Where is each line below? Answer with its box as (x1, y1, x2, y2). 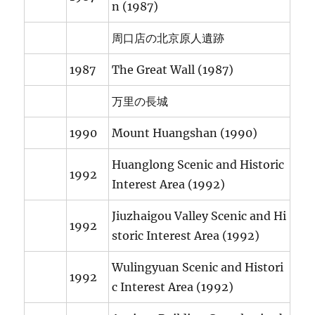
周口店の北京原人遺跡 (112, 31, 225, 46)
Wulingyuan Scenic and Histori (112, 260, 284, 275)
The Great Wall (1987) (112, 63, 234, 77)
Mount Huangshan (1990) (112, 126, 258, 141)
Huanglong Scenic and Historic (112, 157, 285, 172)
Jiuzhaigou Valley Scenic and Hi (112, 209, 287, 224)
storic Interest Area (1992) (112, 229, 260, 243)
